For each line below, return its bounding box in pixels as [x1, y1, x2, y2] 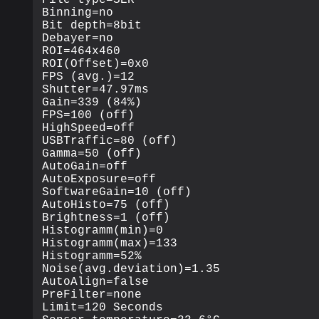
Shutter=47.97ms [42, 83, 150, 96]
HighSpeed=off [42, 121, 135, 135]
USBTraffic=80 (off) [42, 134, 178, 147]
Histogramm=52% [42, 249, 142, 263]
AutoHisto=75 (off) [42, 198, 171, 211]
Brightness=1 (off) [42, 211, 171, 224]
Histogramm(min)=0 [42, 224, 164, 237]
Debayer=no [42, 31, 114, 45]
